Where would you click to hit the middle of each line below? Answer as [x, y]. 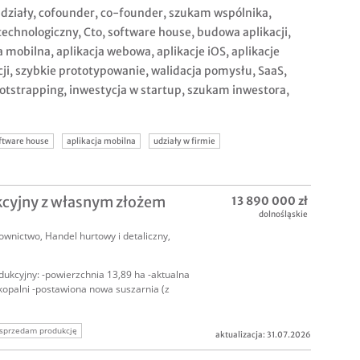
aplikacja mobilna [101, 141]
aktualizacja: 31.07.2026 [263, 335]
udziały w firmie [184, 141]
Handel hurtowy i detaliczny [106, 236]
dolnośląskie [283, 215]
